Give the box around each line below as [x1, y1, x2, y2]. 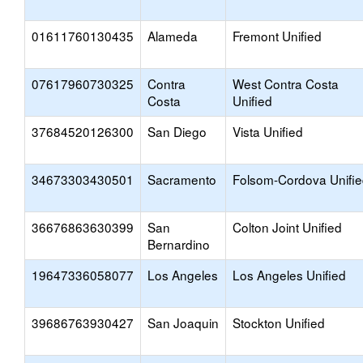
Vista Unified [233, 122, 303, 140]
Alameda [147, 27, 198, 45]
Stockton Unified [233, 314, 325, 331]
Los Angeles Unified [233, 266, 346, 284]
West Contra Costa [233, 75, 339, 92]
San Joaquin [147, 314, 219, 331]
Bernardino [147, 235, 210, 253]
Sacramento [147, 170, 216, 188]
